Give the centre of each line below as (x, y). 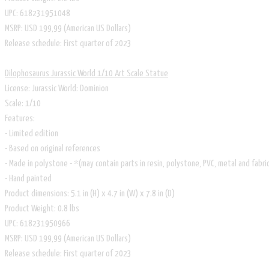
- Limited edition (32, 133)
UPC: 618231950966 (38, 223)
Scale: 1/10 (23, 103)
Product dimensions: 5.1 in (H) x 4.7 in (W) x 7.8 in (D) (90, 193)
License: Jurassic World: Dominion (57, 88)
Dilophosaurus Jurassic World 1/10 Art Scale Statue (86, 73)
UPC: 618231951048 (38, 13)
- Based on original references (53, 148)
